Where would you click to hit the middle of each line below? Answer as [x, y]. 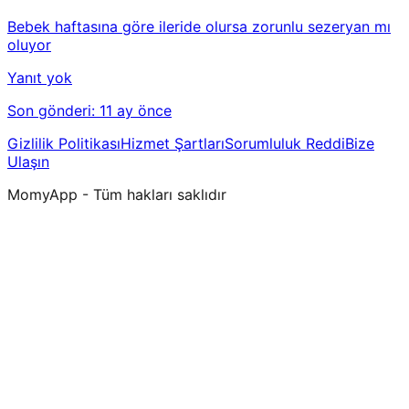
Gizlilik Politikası [64, 144]
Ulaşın [28, 162]
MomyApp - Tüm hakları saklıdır [117, 195]
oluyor [29, 45]
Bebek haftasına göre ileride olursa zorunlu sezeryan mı [199, 27]
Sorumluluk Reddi [285, 144]
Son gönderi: [53, 111]
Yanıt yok [40, 78]
